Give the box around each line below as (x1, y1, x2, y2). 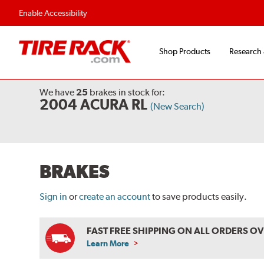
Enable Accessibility (19, 8, 87, 18)
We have (39, 87, 77, 98)
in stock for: (117, 87, 166, 98)
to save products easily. (152, 191, 247, 203)
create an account (79, 191, 151, 203)
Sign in (39, 191, 68, 203)
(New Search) (150, 101, 205, 113)
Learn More (87, 239, 131, 249)
